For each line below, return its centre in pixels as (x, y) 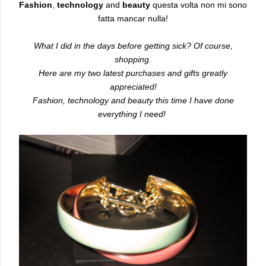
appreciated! (133, 87)
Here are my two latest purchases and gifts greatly (133, 73)
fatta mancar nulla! (133, 18)
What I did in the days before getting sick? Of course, (133, 46)
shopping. (133, 59)
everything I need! (133, 114)
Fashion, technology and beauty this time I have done (133, 100)
